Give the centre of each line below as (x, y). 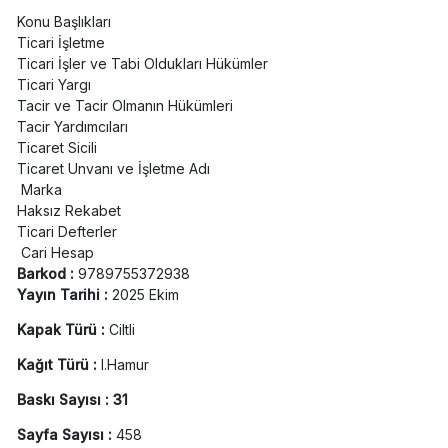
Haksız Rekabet (68, 211)
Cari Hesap (55, 253)
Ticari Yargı (53, 85)
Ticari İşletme (60, 43)
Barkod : (47, 274)
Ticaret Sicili (56, 148)
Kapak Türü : (62, 330)
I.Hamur (124, 365)
